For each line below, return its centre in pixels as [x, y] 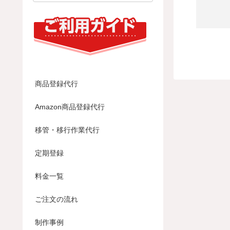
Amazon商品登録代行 [70, 107]
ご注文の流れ [56, 199]
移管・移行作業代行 [67, 130]
